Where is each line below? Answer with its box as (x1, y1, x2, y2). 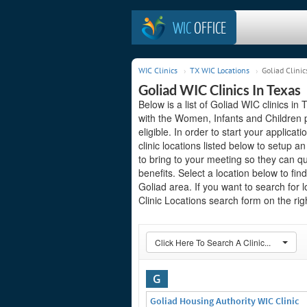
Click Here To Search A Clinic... (155, 236, 271, 248)
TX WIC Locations (190, 65, 249, 75)
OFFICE (191, 18, 226, 37)
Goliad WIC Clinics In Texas (138, 82, 301, 98)
